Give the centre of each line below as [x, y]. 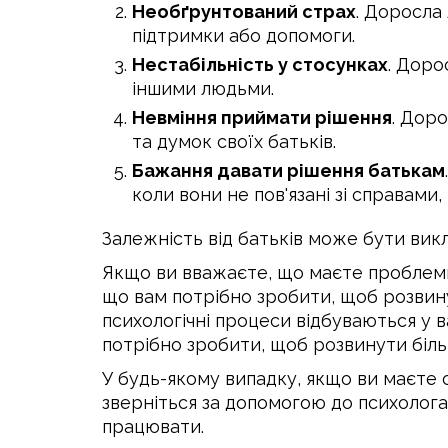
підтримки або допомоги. [243, 35]
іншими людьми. [203, 88]
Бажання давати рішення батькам [288, 170]
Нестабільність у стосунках [260, 64]
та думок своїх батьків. [234, 141]
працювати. [153, 426]
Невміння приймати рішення [262, 117]
